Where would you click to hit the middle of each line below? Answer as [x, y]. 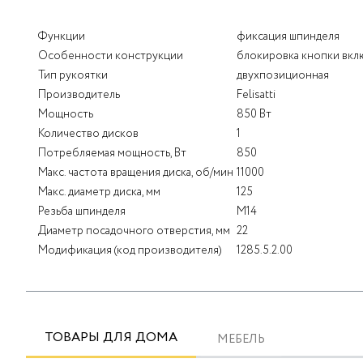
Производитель [79, 95]
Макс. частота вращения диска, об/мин [136, 173]
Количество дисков [88, 134]
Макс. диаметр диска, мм [99, 192]
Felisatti [256, 95]
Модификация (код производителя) [130, 251]
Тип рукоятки [73, 76]
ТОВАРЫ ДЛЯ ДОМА [111, 338]
